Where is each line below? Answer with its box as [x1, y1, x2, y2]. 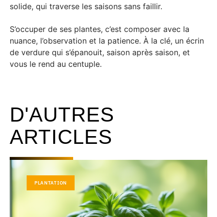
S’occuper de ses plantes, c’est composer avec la [10, 24, 189, 34]
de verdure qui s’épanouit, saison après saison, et [10, 47, 190, 57]
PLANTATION [34, 179, 67, 186]
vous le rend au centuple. [10, 59, 102, 69]
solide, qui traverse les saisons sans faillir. [10, 1, 162, 11]
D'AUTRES [10, 103, 114, 126]
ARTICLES [10, 125, 112, 148]
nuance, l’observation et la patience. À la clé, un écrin [10, 35, 204, 46]
